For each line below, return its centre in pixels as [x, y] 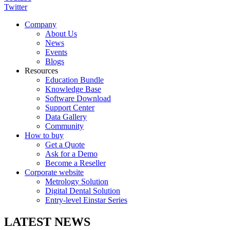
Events [56, 52]
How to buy [44, 136]
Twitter [16, 7]
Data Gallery [66, 117]
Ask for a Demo [71, 154]
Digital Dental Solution [83, 191]
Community [64, 126]
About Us [61, 34]
